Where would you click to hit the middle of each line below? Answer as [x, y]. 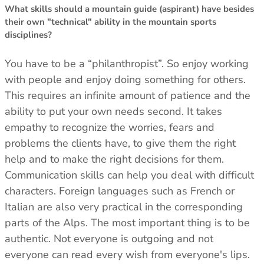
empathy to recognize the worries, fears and [110, 128]
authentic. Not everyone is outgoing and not [109, 239]
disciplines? [28, 35]
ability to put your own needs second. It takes [113, 112]
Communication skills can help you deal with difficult [129, 175]
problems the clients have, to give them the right [120, 143]
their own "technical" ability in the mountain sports [110, 22]
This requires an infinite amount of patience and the [128, 96]
